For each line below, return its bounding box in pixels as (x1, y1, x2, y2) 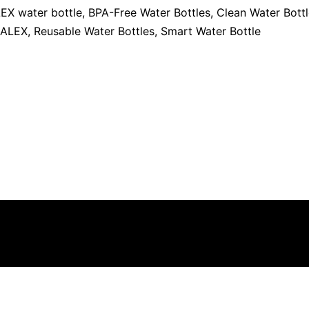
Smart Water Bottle (161, 24, 261, 39)
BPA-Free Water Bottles (88, 6, 210, 20)
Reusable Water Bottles (34, 24, 154, 39)
